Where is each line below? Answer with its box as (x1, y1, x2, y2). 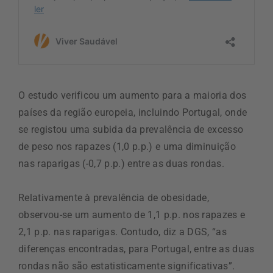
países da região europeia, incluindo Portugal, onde (18, 106, 247, 118)
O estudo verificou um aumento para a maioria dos (18, 89, 247, 101)
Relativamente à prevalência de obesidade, (18, 191, 210, 204)
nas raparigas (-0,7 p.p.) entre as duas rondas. (18, 157, 225, 169)
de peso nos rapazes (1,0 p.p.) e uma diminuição (18, 140, 236, 152)
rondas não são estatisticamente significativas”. (18, 260, 235, 272)
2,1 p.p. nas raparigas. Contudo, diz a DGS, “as (18, 225, 227, 238)
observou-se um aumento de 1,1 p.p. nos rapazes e (18, 208, 246, 221)
